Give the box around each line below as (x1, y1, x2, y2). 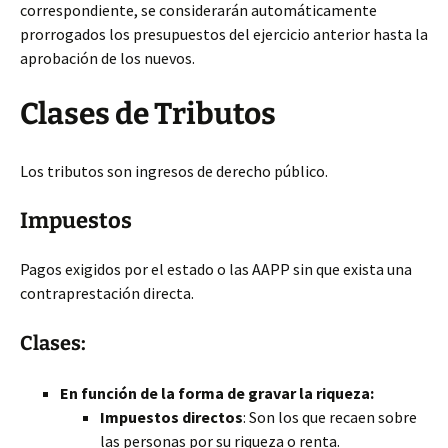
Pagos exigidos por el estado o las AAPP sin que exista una (20, 259, 412, 279)
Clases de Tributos (20, 96, 276, 132)
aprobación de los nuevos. (20, 48, 195, 68)
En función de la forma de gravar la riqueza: (60, 383, 374, 403)
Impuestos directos (100, 407, 243, 427)
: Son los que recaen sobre (243, 407, 417, 427)
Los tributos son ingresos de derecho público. (20, 161, 328, 181)
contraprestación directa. (20, 283, 194, 303)
